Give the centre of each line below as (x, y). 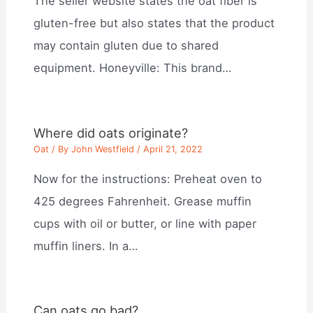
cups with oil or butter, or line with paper (145, 223)
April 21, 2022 (173, 150)
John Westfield (103, 150)
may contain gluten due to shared (126, 46)
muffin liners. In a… (86, 246)
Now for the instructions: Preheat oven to (148, 179)
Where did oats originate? (111, 132)
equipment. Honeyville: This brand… (133, 68)
